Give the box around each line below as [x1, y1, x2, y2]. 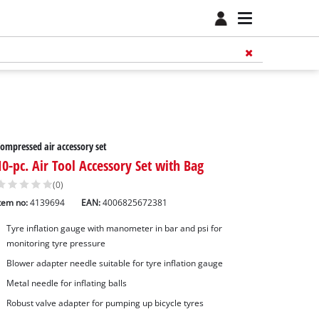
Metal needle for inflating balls [6, 277, 127, 288]
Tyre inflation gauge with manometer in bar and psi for [6, 223, 222, 234]
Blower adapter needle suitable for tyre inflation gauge [6, 258, 223, 269]
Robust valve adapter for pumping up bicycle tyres [6, 297, 204, 308]
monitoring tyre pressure [6, 238, 105, 249]
